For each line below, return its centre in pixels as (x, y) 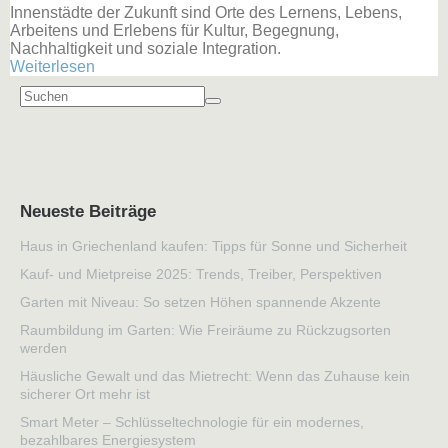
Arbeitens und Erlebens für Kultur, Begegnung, (174, 31)
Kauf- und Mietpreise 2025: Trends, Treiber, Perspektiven (201, 273)
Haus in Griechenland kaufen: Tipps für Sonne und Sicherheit (213, 245)
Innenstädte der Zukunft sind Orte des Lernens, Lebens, (206, 13)
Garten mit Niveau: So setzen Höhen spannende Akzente (200, 301)
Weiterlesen (52, 67)
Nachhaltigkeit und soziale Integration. (145, 49)
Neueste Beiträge (88, 211)
